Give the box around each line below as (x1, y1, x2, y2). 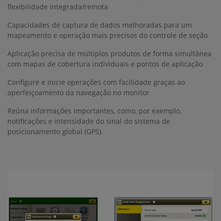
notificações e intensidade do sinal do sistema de (7, 116, 170, 126)
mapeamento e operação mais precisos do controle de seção (7, 31, 208, 40)
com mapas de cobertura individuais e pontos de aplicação (7, 59, 203, 69)
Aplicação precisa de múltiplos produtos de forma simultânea (7, 49, 212, 59)
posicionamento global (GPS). (7, 127, 103, 137)
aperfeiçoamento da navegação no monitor (7, 88, 149, 98)
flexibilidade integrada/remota (7, 2, 108, 12)
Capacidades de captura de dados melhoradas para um (7, 20, 192, 30)
